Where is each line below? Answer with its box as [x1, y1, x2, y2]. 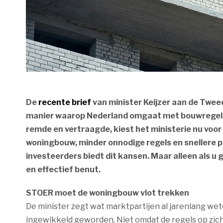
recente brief [38, 98, 91, 107]
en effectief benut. [26, 165, 101, 174]
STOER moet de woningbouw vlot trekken [26, 188, 189, 198]
